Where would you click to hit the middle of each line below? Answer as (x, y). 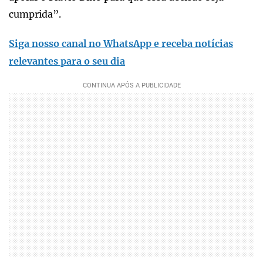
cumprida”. (35, 14)
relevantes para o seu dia (67, 61)
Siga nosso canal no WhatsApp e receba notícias (121, 43)
